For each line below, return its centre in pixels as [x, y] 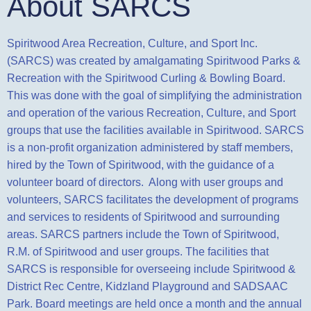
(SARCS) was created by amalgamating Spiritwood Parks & [154, 61]
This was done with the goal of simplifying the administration [154, 95]
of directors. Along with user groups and [185, 182]
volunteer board [45, 182]
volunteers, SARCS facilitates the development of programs [153, 200]
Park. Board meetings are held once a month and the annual [154, 304]
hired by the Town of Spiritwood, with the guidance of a [141, 165]
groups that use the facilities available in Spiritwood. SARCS [155, 130]
